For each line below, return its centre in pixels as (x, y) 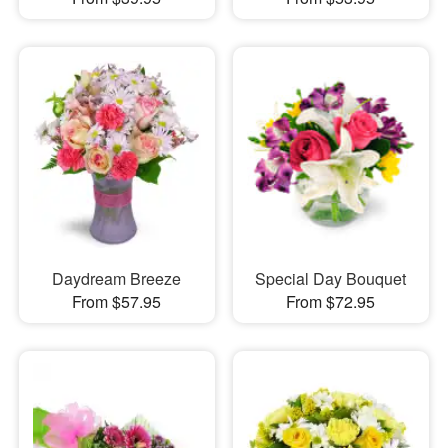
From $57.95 (117, 301)
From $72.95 (331, 301)
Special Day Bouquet (331, 278)
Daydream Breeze (117, 278)
